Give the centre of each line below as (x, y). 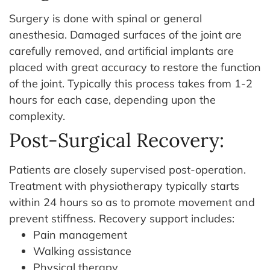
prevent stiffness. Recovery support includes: (122, 218)
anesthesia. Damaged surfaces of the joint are (125, 34)
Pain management (80, 234)
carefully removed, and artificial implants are (121, 51)
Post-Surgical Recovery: (117, 140)
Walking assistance (82, 251)
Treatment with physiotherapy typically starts (124, 186)
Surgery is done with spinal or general (105, 18)
